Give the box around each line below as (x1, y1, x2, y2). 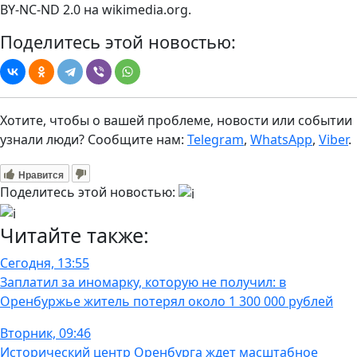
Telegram (187, 131, 244, 149)
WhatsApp (250, 131, 312, 149)
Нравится (18, 167, 64, 182)
